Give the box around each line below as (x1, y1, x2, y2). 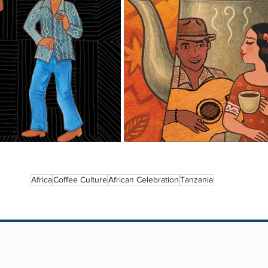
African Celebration (108, 175, 179, 185)
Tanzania (180, 175, 213, 185)
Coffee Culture (53, 175, 107, 185)
